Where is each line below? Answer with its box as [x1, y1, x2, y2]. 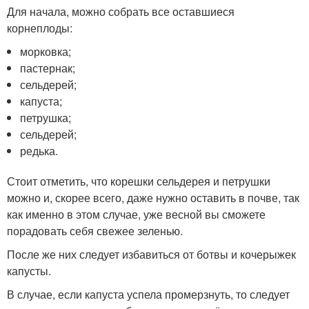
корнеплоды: [7, 20, 72, 36]
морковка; [20, 43, 72, 59]
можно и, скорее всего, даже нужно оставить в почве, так [7, 190, 299, 206]
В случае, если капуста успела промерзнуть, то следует [7, 286, 290, 302]
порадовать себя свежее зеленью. [7, 223, 183, 239]
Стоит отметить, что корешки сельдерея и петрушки [7, 173, 270, 189]
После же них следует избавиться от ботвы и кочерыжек [7, 246, 296, 262]
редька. [20, 143, 59, 159]
